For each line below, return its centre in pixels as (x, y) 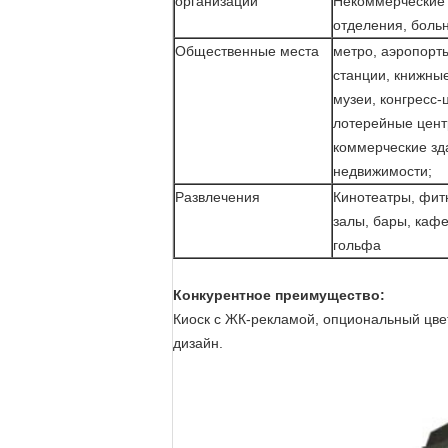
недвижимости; (382, 171)
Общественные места (247, 51)
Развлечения (217, 197)
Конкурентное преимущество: (279, 295)
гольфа (357, 245)
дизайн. (198, 343)
